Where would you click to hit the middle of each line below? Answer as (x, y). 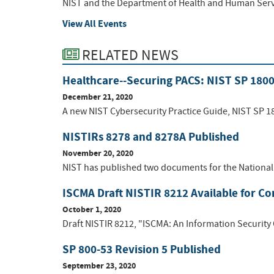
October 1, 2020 (92, 210)
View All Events (94, 24)
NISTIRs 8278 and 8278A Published (151, 137)
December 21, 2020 (98, 97)
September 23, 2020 (99, 266)
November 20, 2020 (98, 154)
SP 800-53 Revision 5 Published (142, 250)
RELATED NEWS (129, 55)
